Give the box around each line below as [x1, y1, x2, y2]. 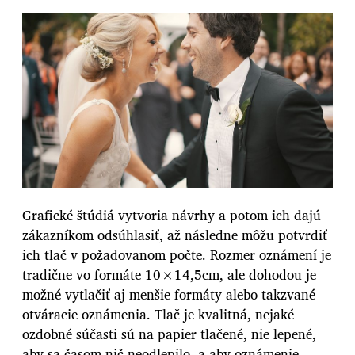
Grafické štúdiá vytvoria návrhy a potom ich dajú [22, 204, 321, 226]
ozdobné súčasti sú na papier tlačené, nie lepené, [22, 323, 316, 345]
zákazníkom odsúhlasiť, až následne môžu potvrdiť [22, 223, 327, 246]
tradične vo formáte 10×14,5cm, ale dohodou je [22, 263, 316, 285]
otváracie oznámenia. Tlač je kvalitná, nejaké [22, 303, 294, 325]
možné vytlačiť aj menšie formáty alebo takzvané [22, 283, 315, 305]
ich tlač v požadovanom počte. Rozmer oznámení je [22, 243, 331, 265]
